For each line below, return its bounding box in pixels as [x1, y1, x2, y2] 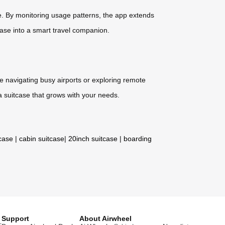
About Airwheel [79, 214, 132, 222]
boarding [124, 134, 152, 143]
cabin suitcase [19, 134, 64, 143]
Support [2, 214, 29, 222]
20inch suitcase [68, 134, 118, 143]
